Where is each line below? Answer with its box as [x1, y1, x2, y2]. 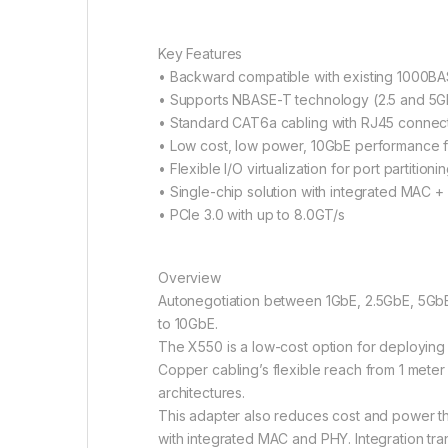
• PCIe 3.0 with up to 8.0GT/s [158, 206, 345, 224]
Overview [158, 269, 221, 287]
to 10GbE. [158, 315, 218, 333]
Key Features [158, 45, 243, 63]
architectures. [158, 384, 246, 402]
